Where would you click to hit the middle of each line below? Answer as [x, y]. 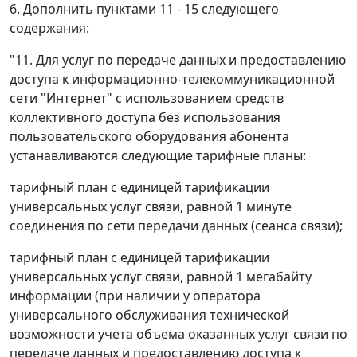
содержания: [49, 28]
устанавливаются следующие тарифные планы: [158, 156]
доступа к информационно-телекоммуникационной [172, 79]
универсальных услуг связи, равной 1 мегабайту [161, 277]
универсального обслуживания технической [149, 315]
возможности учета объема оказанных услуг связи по [178, 334]
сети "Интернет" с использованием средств [147, 98]
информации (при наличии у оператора [135, 296]
